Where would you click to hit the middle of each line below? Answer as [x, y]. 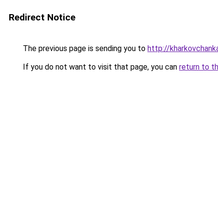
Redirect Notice [42, 17]
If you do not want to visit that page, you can [100, 67]
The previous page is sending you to [84, 48]
